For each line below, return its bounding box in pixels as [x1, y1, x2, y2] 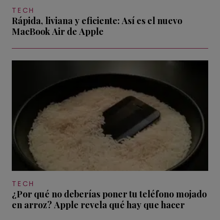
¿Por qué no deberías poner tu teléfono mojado [12, 188, 207, 200]
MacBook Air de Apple [12, 26, 104, 38]
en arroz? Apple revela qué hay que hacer [12, 198, 185, 211]
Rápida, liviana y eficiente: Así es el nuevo [12, 15, 182, 27]
